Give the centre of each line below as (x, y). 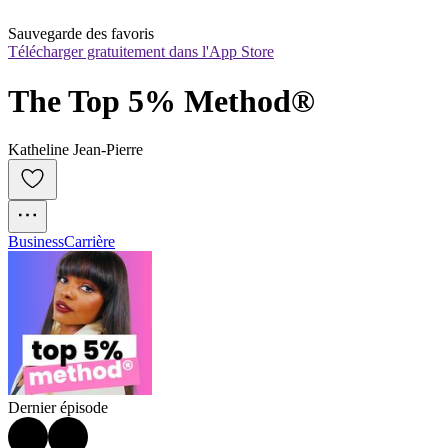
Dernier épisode (58, 408)
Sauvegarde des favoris (81, 34)
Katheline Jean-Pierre (75, 150)
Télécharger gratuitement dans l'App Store (141, 52)
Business (36, 242)
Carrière (89, 242)
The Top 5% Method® (161, 100)
